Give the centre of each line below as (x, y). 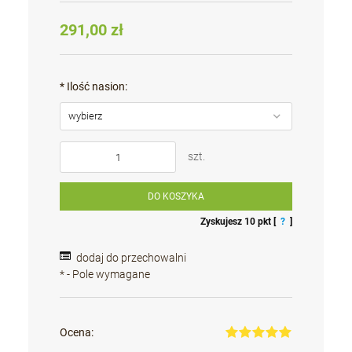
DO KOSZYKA (176, 197)
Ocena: (77, 333)
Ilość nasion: (96, 87)
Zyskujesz (222, 222)
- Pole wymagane (108, 275)
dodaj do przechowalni (132, 258)
